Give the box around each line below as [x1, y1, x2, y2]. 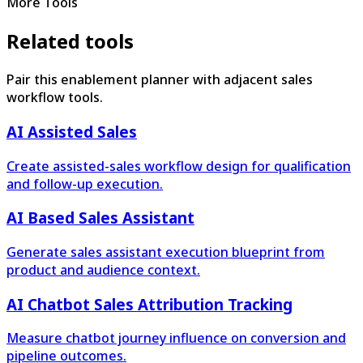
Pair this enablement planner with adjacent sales [6, 70, 313, 89]
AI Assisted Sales [6, 121, 137, 142]
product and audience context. [6, 260, 200, 279]
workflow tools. [6, 88, 103, 107]
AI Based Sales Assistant [6, 207, 194, 228]
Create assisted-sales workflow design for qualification [6, 156, 351, 175]
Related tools [6, 28, 134, 55]
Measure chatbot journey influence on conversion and [6, 329, 346, 348]
